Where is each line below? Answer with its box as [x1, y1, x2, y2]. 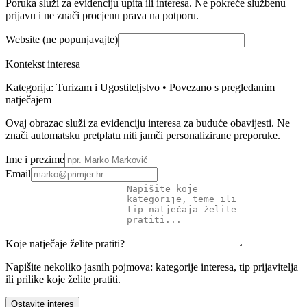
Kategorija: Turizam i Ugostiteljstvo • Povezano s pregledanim [5, 81, 275, 93]
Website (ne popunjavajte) [5, 33, 118, 45]
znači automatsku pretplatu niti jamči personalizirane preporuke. [5, 129, 280, 141]
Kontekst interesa [5, 58, 80, 70]
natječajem [5, 93, 51, 106]
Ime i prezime [5, 153, 64, 165]
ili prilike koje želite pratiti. [5, 273, 121, 285]
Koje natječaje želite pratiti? [5, 237, 125, 249]
